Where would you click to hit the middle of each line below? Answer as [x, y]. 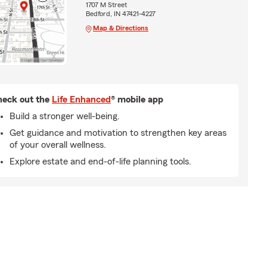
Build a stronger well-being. [65, 116]
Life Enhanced [81, 99]
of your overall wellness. [58, 145]
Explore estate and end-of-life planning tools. [100, 161]
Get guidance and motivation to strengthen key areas [118, 133]
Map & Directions [120, 28]
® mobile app [137, 99]
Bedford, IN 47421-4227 [120, 13]
